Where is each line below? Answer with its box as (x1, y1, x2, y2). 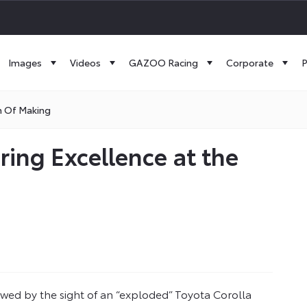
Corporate (226, 56, 273, 69)
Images (8, 56, 42, 69)
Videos (70, 56, 101, 69)
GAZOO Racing (129, 56, 198, 69)
